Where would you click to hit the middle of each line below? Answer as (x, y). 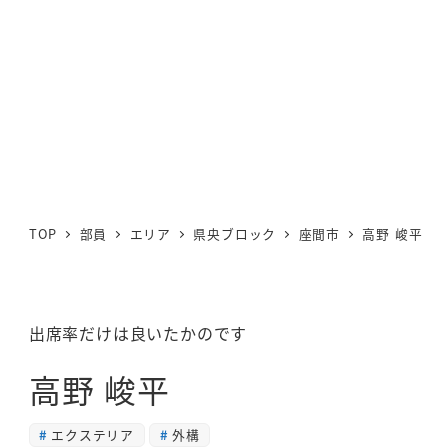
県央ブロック (235, 234)
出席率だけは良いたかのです (138, 332)
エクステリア (93, 434)
